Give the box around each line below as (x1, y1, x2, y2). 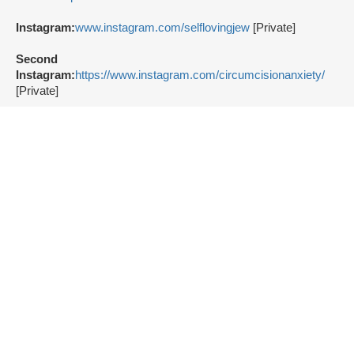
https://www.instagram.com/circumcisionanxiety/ (75, 69, 325, 82)
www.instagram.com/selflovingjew (75, 21, 250, 35)
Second (16, 53, 58, 66)
